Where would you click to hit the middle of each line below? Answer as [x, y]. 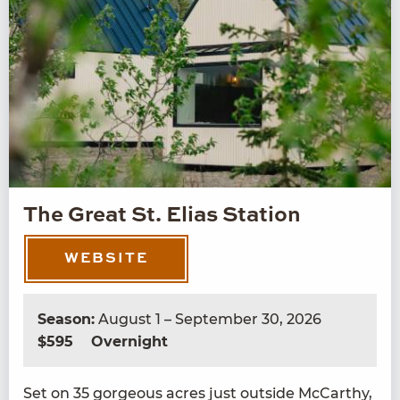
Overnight [129, 341]
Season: [66, 319]
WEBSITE [106, 259]
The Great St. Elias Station [162, 217]
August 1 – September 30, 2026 [208, 319]
